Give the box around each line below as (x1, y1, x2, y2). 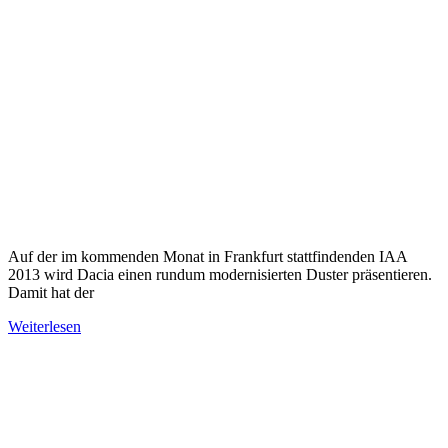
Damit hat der (8, 283, 94, 301)
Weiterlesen (8, 317, 81, 335)
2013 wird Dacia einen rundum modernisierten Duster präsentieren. (8, 265, 432, 283)
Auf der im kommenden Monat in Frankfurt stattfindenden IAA (8, 247, 407, 265)
